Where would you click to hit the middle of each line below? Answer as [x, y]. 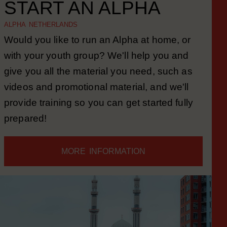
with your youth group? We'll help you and [97, 69]
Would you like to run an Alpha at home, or [98, 53]
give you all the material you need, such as [98, 84]
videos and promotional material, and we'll [97, 100]
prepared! [26, 131]
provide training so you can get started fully [99, 116]
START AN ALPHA [82, 21]
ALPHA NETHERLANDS [41, 38]
